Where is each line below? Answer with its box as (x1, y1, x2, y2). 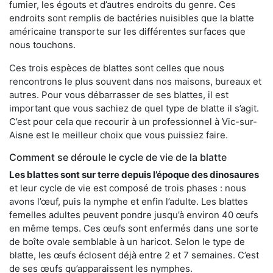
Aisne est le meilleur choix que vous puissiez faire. (9, 129, 228, 141)
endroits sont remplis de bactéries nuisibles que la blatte (9, 12, 254, 24)
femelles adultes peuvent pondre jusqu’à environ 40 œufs (9, 208, 258, 221)
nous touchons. (9, 38, 76, 51)
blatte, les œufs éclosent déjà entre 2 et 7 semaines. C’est (9, 249, 259, 261)
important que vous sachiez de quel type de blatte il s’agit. (9, 102, 259, 114)
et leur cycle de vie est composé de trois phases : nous (9, 182, 246, 194)
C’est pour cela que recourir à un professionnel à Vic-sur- (9, 115, 257, 127)
